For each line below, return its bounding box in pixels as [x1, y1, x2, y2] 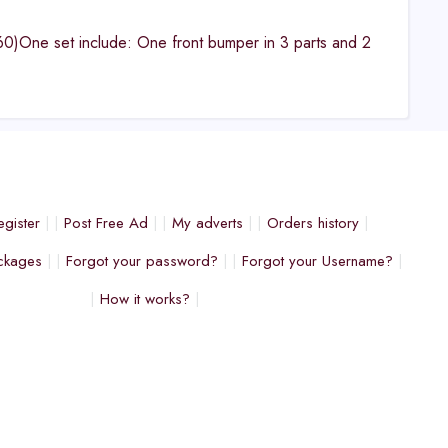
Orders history [266, 212, 359, 234]
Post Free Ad [63, 212, 148, 234]
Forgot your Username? [241, 250, 393, 272]
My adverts [171, 212, 243, 234]
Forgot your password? [65, 250, 218, 272]
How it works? [99, 288, 190, 310]
